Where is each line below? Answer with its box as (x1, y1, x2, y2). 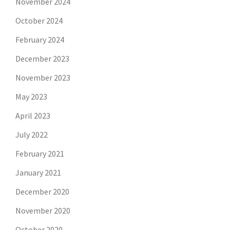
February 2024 (15, 34, 64, 45)
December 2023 (15, 53, 69, 64)
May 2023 (15, 91, 47, 102)
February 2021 (15, 148, 64, 159)
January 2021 (15, 167, 61, 178)
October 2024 (15, 15, 63, 26)
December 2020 (15, 186, 69, 197)
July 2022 (15, 129, 48, 140)
